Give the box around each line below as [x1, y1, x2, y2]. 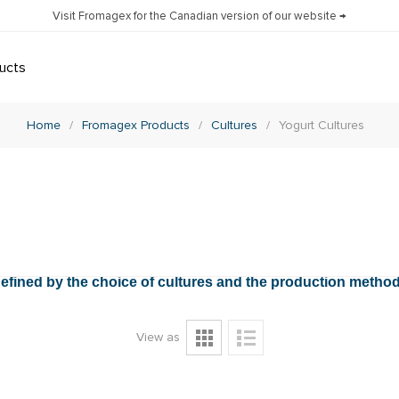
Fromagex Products [81, 118, 190, 133]
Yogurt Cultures [278, 118, 364, 133]
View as [135, 330, 180, 345]
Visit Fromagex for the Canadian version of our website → [53, 8, 346, 23]
